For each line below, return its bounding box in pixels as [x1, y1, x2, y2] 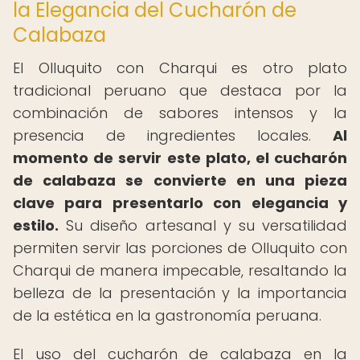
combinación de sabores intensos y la [13, 103, 347, 123]
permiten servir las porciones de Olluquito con [13, 238, 347, 258]
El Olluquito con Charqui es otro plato [13, 58, 347, 78]
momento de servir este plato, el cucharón [13, 148, 347, 168]
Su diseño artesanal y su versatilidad [59, 215, 347, 235]
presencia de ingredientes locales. [13, 125, 333, 145]
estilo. [13, 215, 59, 235]
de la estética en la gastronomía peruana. [13, 305, 321, 325]
